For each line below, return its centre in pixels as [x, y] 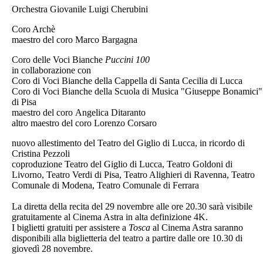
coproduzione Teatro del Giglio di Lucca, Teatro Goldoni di [122, 164]
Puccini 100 [127, 59]
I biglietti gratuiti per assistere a [70, 227]
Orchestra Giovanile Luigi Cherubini [80, 9]
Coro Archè [33, 29]
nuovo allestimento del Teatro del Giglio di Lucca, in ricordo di [128, 143]
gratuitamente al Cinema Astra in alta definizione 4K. [110, 217]
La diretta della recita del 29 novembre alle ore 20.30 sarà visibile [132, 206]
